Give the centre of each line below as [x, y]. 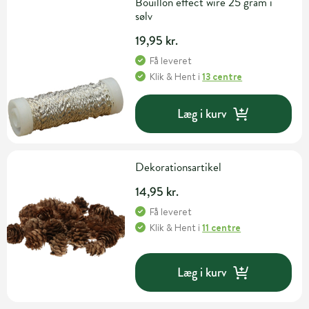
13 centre [222, 77]
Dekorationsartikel [179, 168]
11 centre [222, 228]
